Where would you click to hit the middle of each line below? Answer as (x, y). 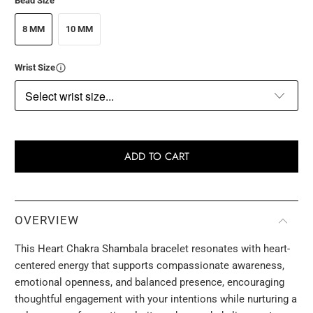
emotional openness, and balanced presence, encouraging (150, 283)
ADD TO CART (156, 157)
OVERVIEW (47, 221)
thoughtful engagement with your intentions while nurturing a (156, 299)
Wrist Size (35, 68)
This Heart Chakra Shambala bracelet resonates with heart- (153, 249)
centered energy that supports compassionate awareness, (150, 266)
